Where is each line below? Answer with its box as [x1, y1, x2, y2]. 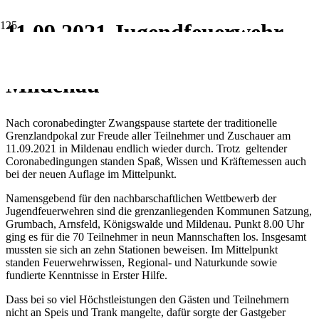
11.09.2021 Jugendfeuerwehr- [6, 19, 291, 45]
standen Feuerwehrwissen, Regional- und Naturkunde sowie [6, 256, 277, 269]
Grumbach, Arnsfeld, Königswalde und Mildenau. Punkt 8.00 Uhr [6, 218, 304, 231]
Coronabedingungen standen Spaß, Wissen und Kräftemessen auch [6, 155, 306, 168]
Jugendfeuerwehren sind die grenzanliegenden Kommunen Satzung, [6, 205, 312, 218]
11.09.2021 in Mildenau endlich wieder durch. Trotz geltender [6, 142, 287, 155]
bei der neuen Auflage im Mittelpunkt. [6, 168, 177, 181]
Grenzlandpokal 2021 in [6, 45, 240, 71]
